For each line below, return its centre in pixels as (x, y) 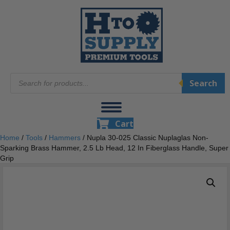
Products (26, 76)
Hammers (65, 138)
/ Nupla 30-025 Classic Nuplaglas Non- (145, 138)
